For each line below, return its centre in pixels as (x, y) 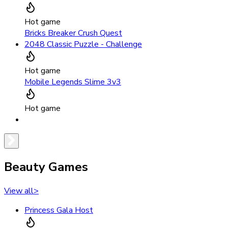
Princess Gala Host (59, 210)
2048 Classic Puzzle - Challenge (83, 45)
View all (19, 191)
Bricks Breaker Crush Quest (73, 33)
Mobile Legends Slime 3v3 (73, 82)
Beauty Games (46, 167)
